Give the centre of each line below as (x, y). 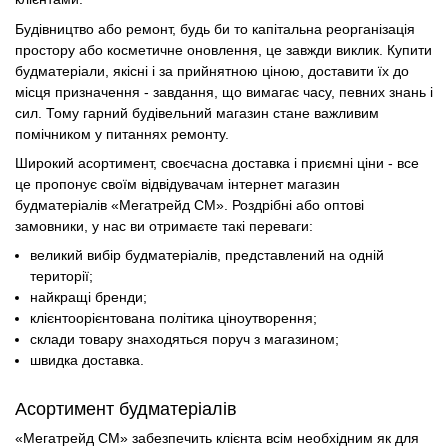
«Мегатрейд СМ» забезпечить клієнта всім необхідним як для (217, 437)
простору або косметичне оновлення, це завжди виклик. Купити (223, 49)
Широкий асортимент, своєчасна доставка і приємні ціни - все (217, 163)
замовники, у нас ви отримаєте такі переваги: (164, 226)
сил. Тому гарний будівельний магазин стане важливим (197, 112)
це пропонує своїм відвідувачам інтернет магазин (177, 184)
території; (62, 276)
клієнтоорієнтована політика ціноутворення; (174, 318)
